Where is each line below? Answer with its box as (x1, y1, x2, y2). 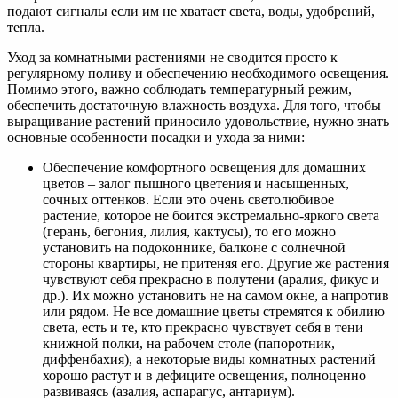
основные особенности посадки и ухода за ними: (7, 129, 305, 145)
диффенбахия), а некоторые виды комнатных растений (43, 351, 376, 367)
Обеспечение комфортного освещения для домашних (43, 159, 366, 175)
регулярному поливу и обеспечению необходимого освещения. (7, 65, 389, 81)
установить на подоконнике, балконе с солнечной (43, 239, 346, 255)
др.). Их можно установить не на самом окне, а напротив (43, 287, 389, 303)
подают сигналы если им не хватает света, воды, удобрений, (7, 3, 375, 19)
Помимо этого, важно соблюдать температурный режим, (7, 81, 352, 97)
